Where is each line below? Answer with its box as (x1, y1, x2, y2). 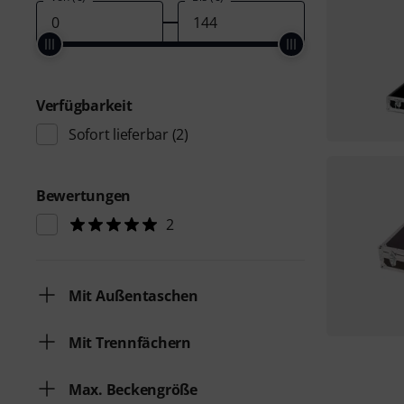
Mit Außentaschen (69, 286, 198, 306)
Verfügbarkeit (36, 96, 133, 115)
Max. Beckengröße (69, 380, 197, 399)
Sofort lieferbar (69, 124, 169, 144)
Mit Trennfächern (69, 333, 191, 353)
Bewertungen (36, 186, 132, 206)
